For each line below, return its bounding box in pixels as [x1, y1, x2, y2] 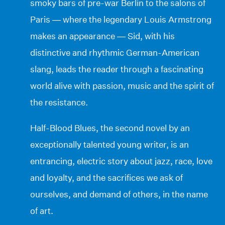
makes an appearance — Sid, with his [30, 30, 175, 41]
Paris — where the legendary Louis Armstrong [30, 14, 211, 25]
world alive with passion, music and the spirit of [30, 80, 214, 91]
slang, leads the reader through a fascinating [30, 63, 203, 74]
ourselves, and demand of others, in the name [30, 188, 208, 199]
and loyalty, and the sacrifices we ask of [30, 172, 183, 183]
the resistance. [30, 96, 88, 107]
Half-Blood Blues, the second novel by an [30, 122, 190, 133]
